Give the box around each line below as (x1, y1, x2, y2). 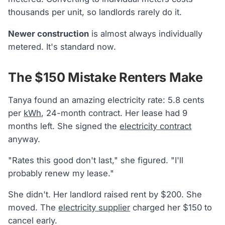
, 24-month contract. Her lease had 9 (41, 107, 188, 118)
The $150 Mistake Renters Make (8, 69, 203, 85)
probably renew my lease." (8, 168, 115, 178)
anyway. (8, 134, 41, 144)
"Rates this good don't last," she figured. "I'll (8, 155, 184, 165)
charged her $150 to (130, 202, 212, 213)
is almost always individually (89, 28, 203, 39)
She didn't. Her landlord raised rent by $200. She (8, 189, 202, 200)
